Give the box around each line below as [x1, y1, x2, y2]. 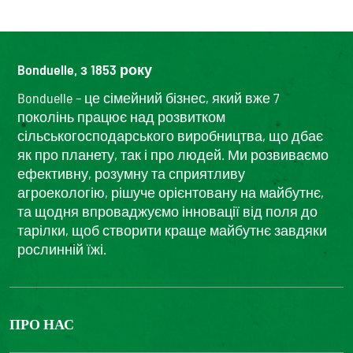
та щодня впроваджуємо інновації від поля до [17, 203, 318, 221]
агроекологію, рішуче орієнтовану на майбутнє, [17, 184, 324, 202]
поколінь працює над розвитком [17, 108, 225, 126]
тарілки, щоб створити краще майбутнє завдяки [17, 221, 327, 240]
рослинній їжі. [17, 240, 106, 258]
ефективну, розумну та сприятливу [17, 165, 245, 183]
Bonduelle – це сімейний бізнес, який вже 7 [17, 89, 280, 107]
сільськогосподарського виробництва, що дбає [17, 127, 323, 145]
